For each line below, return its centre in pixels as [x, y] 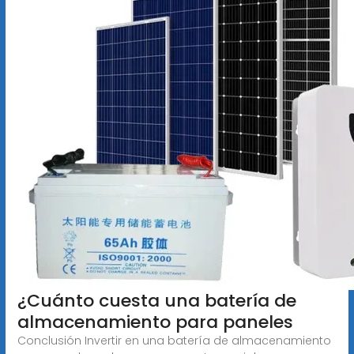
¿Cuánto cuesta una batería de [156, 300]
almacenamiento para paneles [155, 322]
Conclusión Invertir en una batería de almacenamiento [174, 340]
